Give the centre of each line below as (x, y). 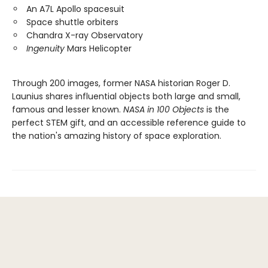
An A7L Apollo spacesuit (75, 9)
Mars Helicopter (98, 49)
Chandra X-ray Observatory (86, 36)
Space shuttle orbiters (72, 22)
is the (218, 110)
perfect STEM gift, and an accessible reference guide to (129, 123)
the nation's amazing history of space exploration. (117, 136)
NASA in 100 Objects (165, 110)
